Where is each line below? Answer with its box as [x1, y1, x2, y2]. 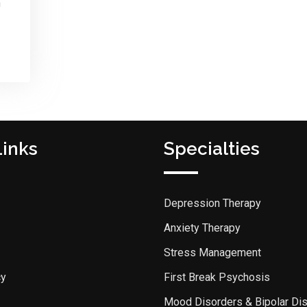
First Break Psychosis [164, 271, 270, 284]
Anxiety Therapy [164, 221, 241, 235]
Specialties [164, 138, 260, 160]
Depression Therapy [164, 197, 261, 210]
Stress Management [164, 246, 261, 260]
